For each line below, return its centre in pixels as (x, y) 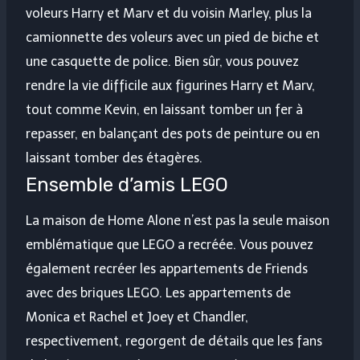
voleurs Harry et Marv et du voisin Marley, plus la (169, 14)
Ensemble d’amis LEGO (127, 185)
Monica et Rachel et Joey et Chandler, (137, 317)
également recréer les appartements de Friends (167, 269)
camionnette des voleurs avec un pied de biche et (172, 38)
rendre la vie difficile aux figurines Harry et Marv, (170, 86)
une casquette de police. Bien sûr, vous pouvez (162, 62)
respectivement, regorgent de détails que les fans (174, 342)
